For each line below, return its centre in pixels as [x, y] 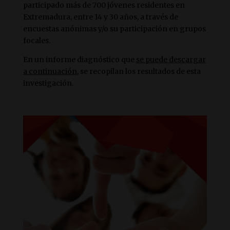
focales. [36, 41]
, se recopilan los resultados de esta [139, 71]
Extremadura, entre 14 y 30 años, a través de [100, 17]
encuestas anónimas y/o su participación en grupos [114, 29]
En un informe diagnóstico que [79, 60]
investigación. [48, 83]
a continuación [50, 71]
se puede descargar [171, 60]
